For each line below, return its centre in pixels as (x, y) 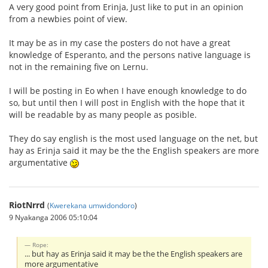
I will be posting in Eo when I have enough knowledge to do (128, 91)
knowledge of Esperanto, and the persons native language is (130, 55)
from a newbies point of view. (68, 19)
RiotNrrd (27, 205)
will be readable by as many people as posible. (103, 115)
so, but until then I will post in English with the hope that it (127, 103)
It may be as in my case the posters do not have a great (120, 43)
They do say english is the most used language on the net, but (133, 139)
